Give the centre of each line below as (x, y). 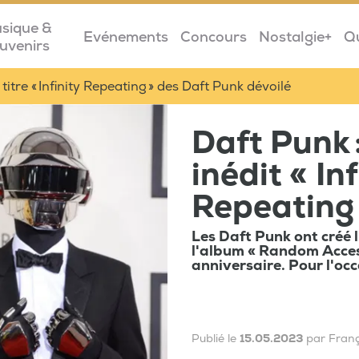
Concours (213, 37)
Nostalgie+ (295, 37)
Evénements (125, 37)
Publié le (216, 339)
